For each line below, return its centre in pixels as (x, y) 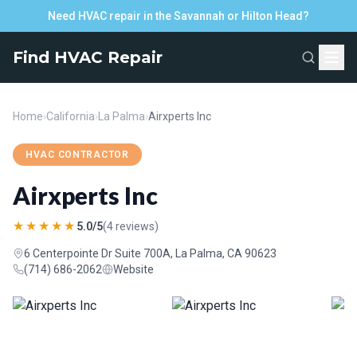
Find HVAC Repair (88, 57)
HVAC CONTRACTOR (77, 155)
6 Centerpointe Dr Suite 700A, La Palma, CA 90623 (150, 253)
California (71, 116)
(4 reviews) (131, 226)
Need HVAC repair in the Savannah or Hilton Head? (178, 16)
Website (133, 269)
